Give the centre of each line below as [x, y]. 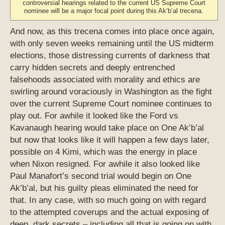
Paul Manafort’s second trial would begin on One [101, 176]
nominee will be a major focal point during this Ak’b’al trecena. [114, 11]
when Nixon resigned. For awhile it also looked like [105, 164]
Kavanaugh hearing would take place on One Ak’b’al [107, 128]
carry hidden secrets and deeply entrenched [92, 68]
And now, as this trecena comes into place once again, [112, 32]
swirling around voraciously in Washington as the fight [111, 92]
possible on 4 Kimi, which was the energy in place [103, 152]
